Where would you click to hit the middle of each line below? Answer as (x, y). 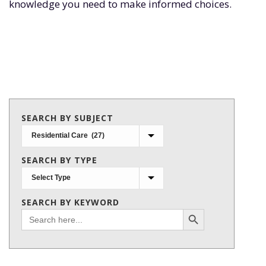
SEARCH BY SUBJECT (67, 118)
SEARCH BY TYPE (59, 160)
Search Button (195, 208)
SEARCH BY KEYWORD (70, 202)
